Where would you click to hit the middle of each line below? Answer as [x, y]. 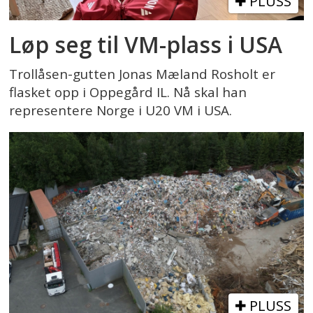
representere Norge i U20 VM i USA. [121, 110]
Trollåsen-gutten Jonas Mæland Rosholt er [143, 74]
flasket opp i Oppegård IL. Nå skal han [128, 92]
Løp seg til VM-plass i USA [146, 45]
